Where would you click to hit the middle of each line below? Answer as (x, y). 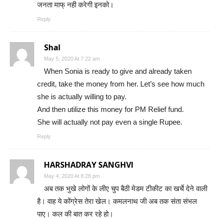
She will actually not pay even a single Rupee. (110, 122)
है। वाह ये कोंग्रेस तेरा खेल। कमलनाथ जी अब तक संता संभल (117, 201)
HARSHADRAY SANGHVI (89, 165)
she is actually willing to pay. (82, 97)
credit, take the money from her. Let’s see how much (121, 84)
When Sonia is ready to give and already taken (118, 71)
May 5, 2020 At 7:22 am (72, 59)
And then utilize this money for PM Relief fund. (110, 109)
